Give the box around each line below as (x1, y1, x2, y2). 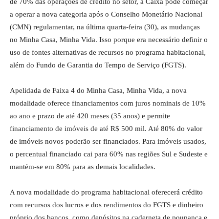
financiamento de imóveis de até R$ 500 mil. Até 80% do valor (10, 125, 202, 133)
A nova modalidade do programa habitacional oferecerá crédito (10, 188, 203, 197)
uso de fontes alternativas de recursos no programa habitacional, (10, 48, 206, 57)
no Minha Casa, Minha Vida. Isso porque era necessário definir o (10, 36, 208, 44)
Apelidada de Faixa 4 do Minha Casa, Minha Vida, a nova (10, 87, 187, 95)
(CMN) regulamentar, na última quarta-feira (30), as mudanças (10, 23, 200, 31)
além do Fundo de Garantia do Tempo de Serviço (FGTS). (10, 61, 186, 69)
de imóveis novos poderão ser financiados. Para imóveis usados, (10, 137, 206, 146)
